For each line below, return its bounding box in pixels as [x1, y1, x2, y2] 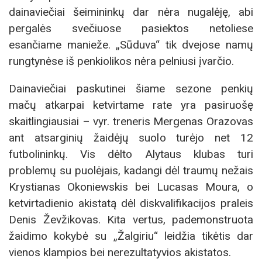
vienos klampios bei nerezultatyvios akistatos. [9, 246, 231, 260]
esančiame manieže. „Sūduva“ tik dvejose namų [9, 38, 253, 52]
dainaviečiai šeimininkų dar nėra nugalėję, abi [9, 5, 253, 19]
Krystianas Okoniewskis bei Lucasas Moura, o [9, 180, 253, 194]
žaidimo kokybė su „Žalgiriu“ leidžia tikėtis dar [9, 229, 253, 243]
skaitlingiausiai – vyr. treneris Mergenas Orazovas [9, 115, 253, 129]
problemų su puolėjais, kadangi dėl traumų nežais [9, 164, 253, 178]
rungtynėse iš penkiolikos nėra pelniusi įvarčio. [9, 54, 234, 68]
